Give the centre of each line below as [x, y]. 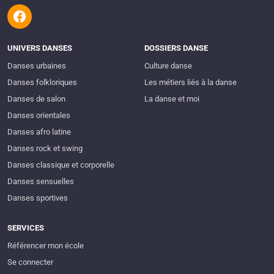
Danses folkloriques [42, 82]
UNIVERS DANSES [40, 48]
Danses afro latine [39, 131]
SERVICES [26, 228]
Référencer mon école [46, 245]
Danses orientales [39, 115]
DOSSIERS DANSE [176, 48]
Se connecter [30, 262]
